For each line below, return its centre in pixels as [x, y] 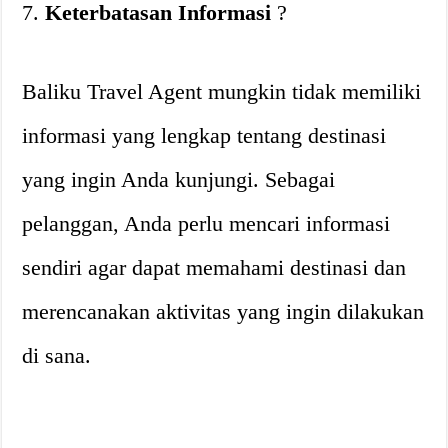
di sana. [57, 355]
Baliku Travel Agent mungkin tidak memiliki [222, 91]
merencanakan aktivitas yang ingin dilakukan [223, 311]
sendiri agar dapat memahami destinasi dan [214, 267]
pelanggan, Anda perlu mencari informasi [206, 223]
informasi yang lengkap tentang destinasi [204, 135]
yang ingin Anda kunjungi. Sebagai [179, 179]
